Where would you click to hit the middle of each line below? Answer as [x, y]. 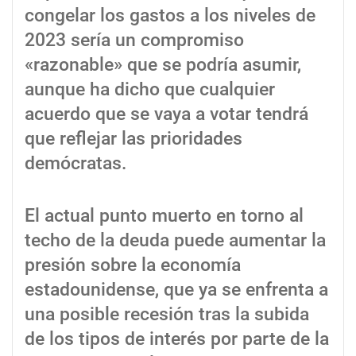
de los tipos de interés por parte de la [177, 339]
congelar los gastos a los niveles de [170, 16]
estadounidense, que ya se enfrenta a [176, 289]
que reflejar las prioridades [133, 139]
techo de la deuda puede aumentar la [175, 240]
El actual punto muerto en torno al [164, 215]
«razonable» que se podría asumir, [163, 65]
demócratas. [75, 164]
